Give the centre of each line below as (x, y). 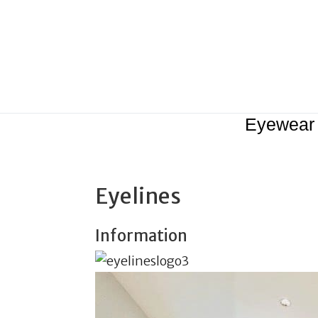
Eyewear (280, 124)
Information (142, 236)
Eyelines (138, 196)
